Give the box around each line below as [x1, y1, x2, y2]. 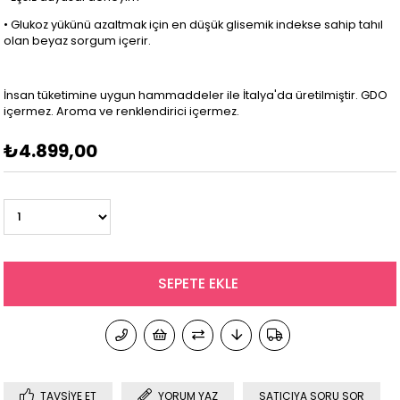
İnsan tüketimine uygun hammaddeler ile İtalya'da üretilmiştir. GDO [4, 87, 388, 104]
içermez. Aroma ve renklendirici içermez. [4, 104, 240, 120]
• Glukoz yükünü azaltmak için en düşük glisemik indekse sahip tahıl [4, 16, 384, 32]
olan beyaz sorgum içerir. [4, 32, 152, 48]
